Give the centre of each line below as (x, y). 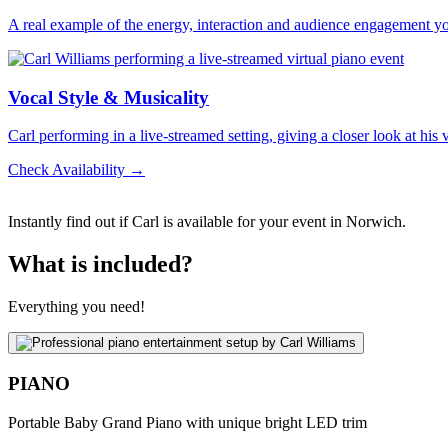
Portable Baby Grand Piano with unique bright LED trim (187, 422)
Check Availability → (76, 170)
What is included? (100, 264)
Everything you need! (76, 307)
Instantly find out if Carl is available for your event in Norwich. (207, 222)
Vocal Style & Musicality (108, 97)
